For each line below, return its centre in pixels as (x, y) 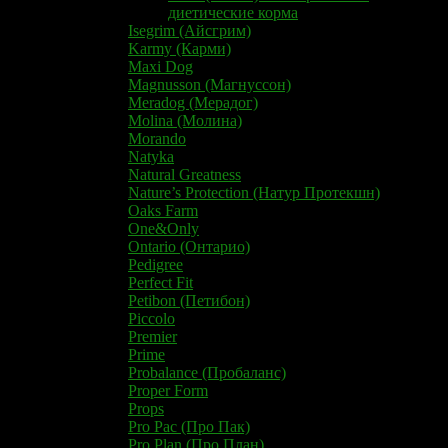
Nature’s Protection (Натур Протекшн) (254, 192)
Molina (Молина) (185, 120)
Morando (157, 138)
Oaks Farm (163, 210)
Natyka (151, 156)
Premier (152, 336)
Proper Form (168, 390)
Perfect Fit (160, 282)
